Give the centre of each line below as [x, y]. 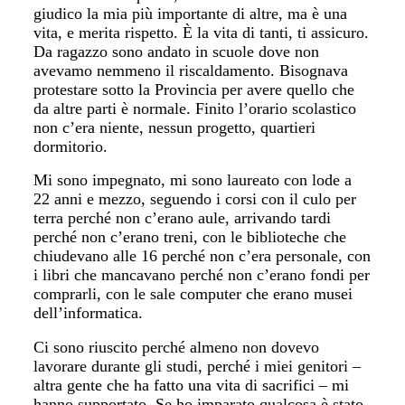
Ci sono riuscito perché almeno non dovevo [177, 347]
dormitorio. [71, 146]
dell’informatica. [89, 313]
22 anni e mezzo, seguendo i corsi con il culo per [195, 199]
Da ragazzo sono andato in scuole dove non [177, 51]
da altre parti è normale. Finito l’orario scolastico [195, 108]
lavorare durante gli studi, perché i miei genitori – [198, 366]
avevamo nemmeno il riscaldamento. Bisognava [191, 70]
